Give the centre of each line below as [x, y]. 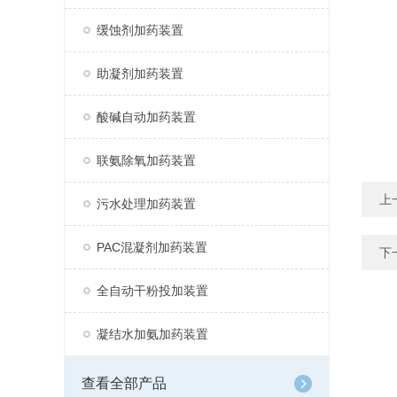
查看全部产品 [124, 383]
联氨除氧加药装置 [146, 160]
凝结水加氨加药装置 [152, 334]
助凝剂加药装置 [140, 74]
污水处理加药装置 [146, 204]
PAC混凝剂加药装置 [152, 247]
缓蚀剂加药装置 [140, 30]
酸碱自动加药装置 [146, 117]
